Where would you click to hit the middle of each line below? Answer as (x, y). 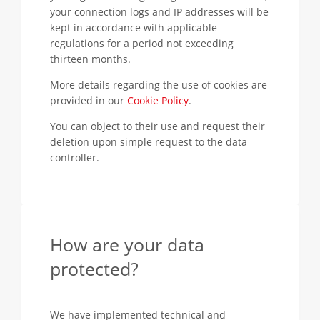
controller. (75, 157)
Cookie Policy (158, 100)
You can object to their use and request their (157, 126)
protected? (94, 269)
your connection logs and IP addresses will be (159, 12)
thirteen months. (90, 59)
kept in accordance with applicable (134, 27)
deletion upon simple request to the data (149, 142)
